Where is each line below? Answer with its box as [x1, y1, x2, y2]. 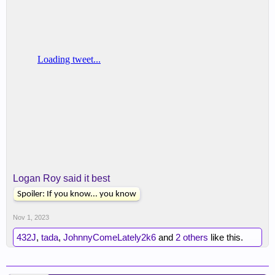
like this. [208, 232, 243, 242]
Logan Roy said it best [13, 173, 110, 184]
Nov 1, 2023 [13, 214, 49, 221]
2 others [176, 232, 208, 242]
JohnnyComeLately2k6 [63, 232, 156, 242]
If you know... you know [47, 190, 136, 199]
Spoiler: [17, 190, 47, 199]
